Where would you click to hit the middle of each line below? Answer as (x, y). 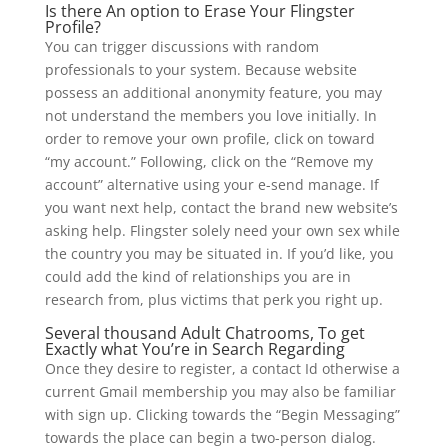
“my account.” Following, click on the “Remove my (208, 161)
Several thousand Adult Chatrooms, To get (204, 333)
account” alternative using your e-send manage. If (211, 184)
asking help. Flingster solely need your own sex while (222, 230)
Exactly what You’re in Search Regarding (194, 349)
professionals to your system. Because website (200, 69)
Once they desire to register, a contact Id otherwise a (222, 368)
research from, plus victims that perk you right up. (213, 299)
